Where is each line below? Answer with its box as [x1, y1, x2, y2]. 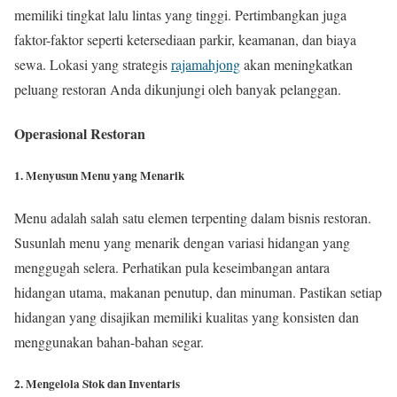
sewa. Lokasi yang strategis [14, 55, 171, 74]
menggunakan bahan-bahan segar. [14, 331, 204, 351]
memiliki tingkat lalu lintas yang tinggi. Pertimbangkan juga [14, 5, 346, 25]
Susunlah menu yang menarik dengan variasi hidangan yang [14, 232, 350, 252]
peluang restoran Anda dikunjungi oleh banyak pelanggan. [14, 80, 341, 99]
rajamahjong [171, 55, 240, 74]
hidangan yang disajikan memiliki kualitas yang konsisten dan [14, 307, 359, 326]
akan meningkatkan [240, 55, 353, 74]
